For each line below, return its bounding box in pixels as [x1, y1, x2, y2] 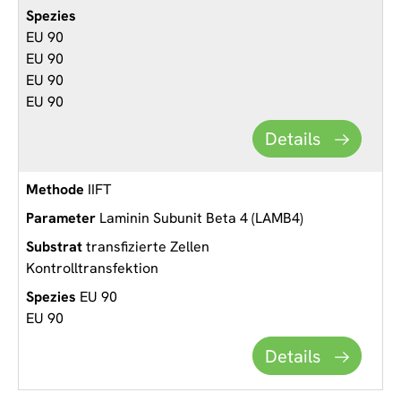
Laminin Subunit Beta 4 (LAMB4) [96, 209, 303, 228]
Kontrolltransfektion [26, 259, 158, 278]
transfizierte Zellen [82, 237, 209, 257]
